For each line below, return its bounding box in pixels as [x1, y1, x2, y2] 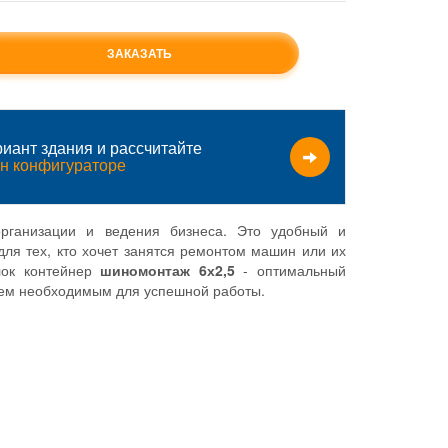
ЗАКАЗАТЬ [106, 43, 172, 62]
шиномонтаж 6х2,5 [100, 259, 235, 280]
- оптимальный [234, 259, 347, 280]
